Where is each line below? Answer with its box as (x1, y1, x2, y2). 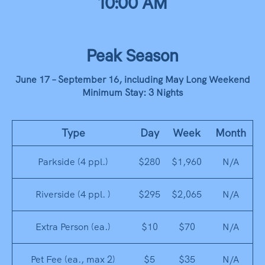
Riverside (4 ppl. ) (35, 188, 111, 201)
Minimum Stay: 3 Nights (82, 86, 183, 99)
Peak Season (86, 49, 179, 68)
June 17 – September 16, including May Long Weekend (15, 73, 250, 86)
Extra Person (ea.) (35, 220, 111, 233)
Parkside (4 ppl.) (38, 155, 108, 168)
